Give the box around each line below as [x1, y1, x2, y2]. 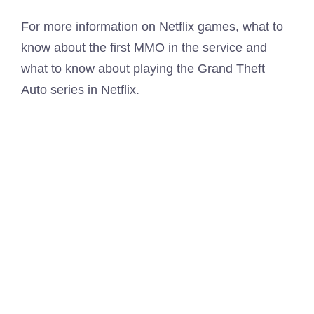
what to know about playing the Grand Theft [21, 62, 265, 76]
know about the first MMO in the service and [21, 41, 267, 55]
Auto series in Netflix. [21, 83, 139, 97]
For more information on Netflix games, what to [21, 20, 283, 34]
